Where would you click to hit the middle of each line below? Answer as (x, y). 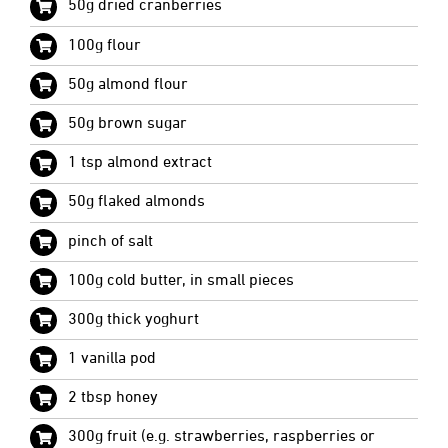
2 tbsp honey (113, 398)
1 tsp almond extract (140, 163)
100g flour (105, 45)
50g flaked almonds (137, 202)
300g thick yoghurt (134, 319)
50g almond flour (128, 84)
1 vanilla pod (112, 359)
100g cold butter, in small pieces (181, 280)
